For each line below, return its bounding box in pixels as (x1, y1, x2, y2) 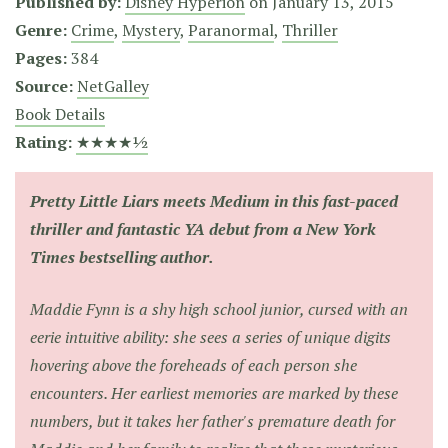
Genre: (15, 19, 67, 41)
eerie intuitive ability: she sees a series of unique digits (30, 326, 391, 348)
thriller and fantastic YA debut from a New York (30, 218, 376, 240)
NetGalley (77, 75, 149, 97)
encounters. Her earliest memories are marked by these (30, 382, 398, 404)
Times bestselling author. (30, 246, 214, 268)
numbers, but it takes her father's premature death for (30, 410, 395, 432)
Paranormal (188, 19, 274, 41)
